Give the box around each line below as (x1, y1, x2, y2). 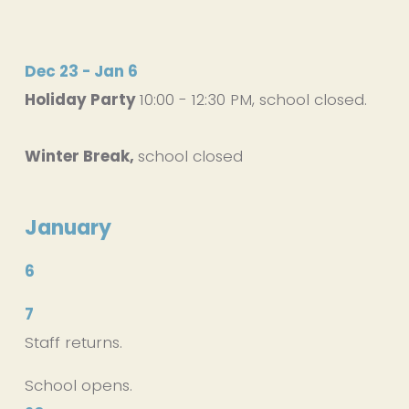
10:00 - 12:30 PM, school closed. (139, 88, 372, 110)
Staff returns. (24, 330, 122, 353)
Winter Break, (24, 144, 138, 167)
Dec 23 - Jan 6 (24, 59, 138, 82)
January (24, 213, 111, 242)
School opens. (24, 373, 132, 396)
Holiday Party (24, 88, 140, 110)
